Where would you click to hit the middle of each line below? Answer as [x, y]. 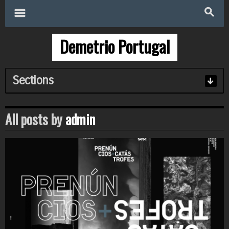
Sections [33, 81]
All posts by [35, 119]
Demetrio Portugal [114, 46]
